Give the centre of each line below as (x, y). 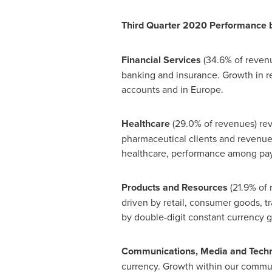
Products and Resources (175, 187)
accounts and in (156, 89)
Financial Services (162, 60)
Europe (206, 89)
